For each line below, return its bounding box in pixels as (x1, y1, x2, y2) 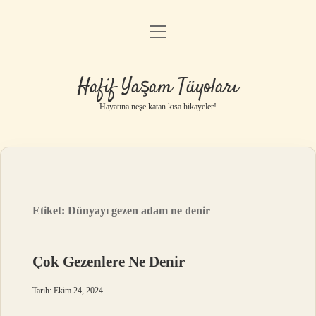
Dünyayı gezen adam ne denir (68, 205, 211, 217)
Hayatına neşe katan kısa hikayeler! (99, 102, 217, 111)
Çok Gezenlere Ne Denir (32, 253, 186, 270)
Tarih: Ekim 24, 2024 (32, 286, 104, 296)
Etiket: (32, 205, 68, 217)
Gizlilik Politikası (119, 65, 197, 77)
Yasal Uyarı (132, 101, 184, 113)
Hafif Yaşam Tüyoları (78, 73, 238, 102)
